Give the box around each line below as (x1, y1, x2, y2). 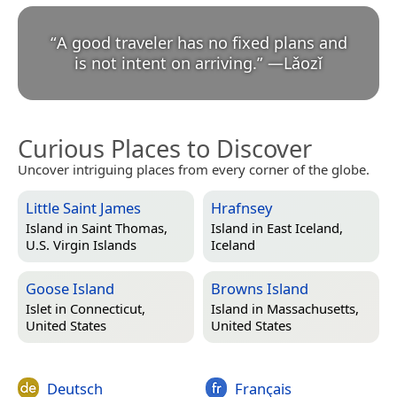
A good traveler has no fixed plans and (56, 31, 347, 53)
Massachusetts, (267, 300, 359, 318)
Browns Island (211, 277, 308, 299)
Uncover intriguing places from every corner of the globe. (18, 160, 370, 178)
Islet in (26, 300, 70, 318)
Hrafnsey (211, 197, 272, 218)
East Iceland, (267, 219, 343, 237)
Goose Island (26, 277, 114, 299)
